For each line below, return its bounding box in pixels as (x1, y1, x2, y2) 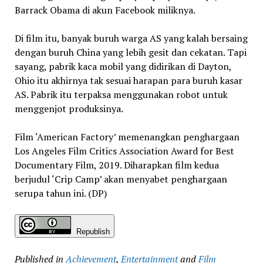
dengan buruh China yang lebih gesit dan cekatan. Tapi (14, 45, 247, 59)
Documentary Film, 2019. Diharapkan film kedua (14, 158, 219, 171)
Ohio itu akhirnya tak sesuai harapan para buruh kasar (14, 73, 242, 87)
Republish (76, 227, 110, 236)
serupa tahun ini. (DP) (14, 186, 107, 200)
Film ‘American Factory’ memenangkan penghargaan (14, 130, 240, 143)
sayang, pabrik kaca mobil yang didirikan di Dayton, (14, 59, 231, 73)
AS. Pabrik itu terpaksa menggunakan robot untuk (14, 87, 228, 101)
